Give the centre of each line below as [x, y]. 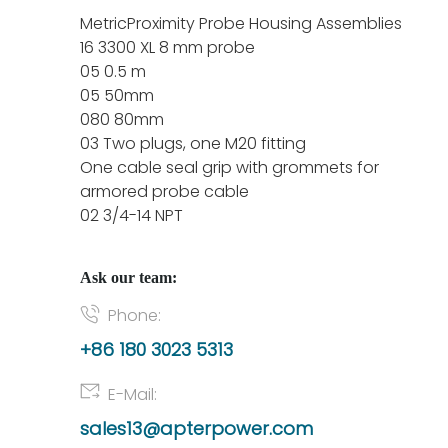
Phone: [134, 315]
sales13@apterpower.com [196, 428]
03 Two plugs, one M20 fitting [193, 143]
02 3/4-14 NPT [131, 215]
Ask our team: [128, 277]
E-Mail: [132, 394]
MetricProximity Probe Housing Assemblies [241, 23]
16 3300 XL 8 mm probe [167, 47]
